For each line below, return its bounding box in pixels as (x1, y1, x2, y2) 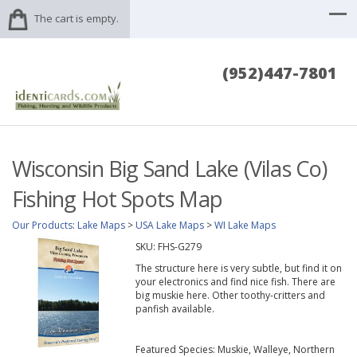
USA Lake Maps (135, 218, 204, 233)
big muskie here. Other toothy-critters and (135, 288, 325, 303)
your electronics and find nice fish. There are (135, 275, 335, 289)
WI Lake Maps (214, 218, 276, 233)
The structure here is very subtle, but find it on (135, 261, 342, 276)
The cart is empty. (34, 11, 119, 25)
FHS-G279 (157, 240, 202, 254)
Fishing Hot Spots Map (12, 184, 222, 214)
